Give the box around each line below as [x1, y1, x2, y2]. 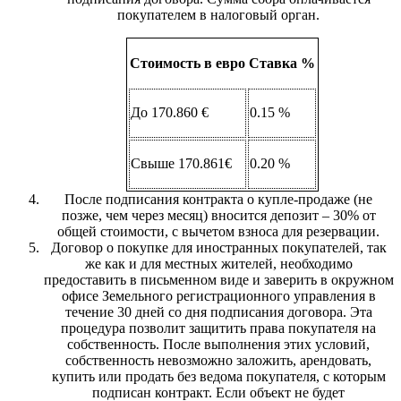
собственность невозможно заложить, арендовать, [65, 352, 371, 368]
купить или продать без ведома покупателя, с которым [51, 368, 386, 384]
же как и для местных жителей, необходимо [84, 255, 353, 271]
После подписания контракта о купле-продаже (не [64, 191, 372, 207]
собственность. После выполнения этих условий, [67, 336, 370, 352]
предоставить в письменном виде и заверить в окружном [43, 271, 394, 287]
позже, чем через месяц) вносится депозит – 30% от [61, 207, 376, 223]
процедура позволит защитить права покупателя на [61, 320, 376, 336]
